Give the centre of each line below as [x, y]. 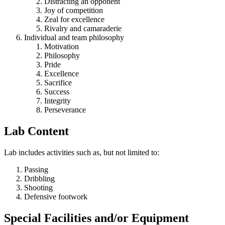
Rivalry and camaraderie [83, 28]
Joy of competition [74, 10]
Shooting [38, 187]
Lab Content [36, 131]
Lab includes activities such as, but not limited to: [82, 152]
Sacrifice [58, 82]
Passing [36, 169]
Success [57, 91]
